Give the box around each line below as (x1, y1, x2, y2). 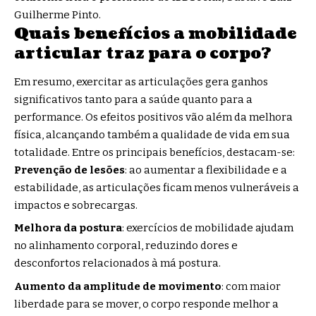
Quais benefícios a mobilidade (14, 23, 297, 45)
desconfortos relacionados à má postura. (14, 257, 221, 270)
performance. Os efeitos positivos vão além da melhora (14, 110, 293, 123)
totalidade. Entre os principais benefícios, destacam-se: (14, 145, 295, 159)
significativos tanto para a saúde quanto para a (14, 92, 253, 106)
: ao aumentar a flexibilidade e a (125, 163, 287, 176)
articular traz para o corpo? (14, 42, 272, 65)
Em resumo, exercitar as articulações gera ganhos (14, 75, 268, 88)
